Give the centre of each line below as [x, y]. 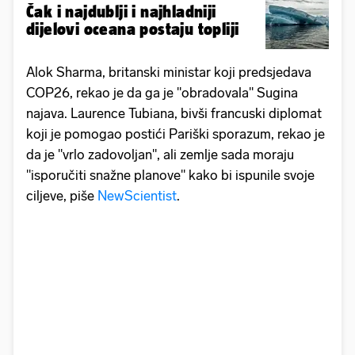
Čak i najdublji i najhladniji [121, 11]
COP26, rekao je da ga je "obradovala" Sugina [162, 92]
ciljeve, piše [62, 195]
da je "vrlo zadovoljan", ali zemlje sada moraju [160, 154]
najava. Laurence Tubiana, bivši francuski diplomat [174, 113]
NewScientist [137, 195]
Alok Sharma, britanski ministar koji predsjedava [169, 72]
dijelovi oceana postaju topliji [133, 29]
